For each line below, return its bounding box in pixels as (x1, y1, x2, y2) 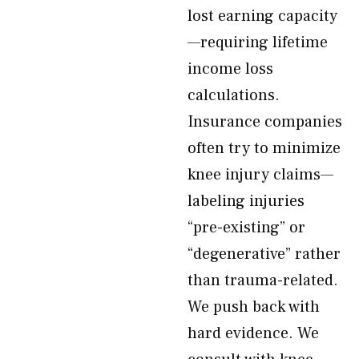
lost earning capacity (188, 6, 337, 26)
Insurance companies (188, 111, 342, 132)
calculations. (188, 85, 280, 106)
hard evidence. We (188, 323, 319, 344)
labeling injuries (188, 191, 305, 212)
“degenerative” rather (188, 244, 341, 264)
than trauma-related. (188, 270, 338, 291)
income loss (188, 58, 273, 79)
